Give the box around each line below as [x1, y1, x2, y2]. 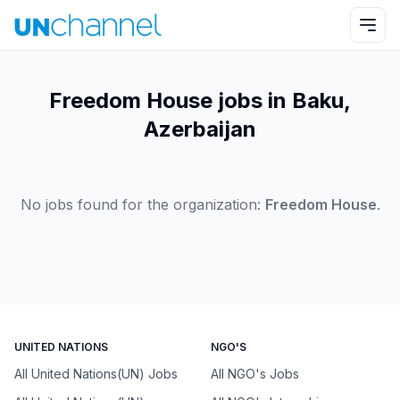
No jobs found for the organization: [20, 196, 261, 213]
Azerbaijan [144, 116, 256, 142]
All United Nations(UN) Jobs [14, 366, 178, 381]
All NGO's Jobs [211, 366, 299, 381]
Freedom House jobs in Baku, [49, 87, 351, 113]
